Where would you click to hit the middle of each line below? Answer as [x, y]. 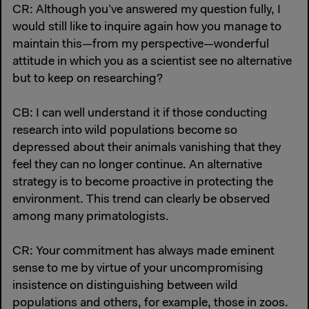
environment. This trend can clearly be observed [141, 200]
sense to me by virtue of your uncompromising [138, 269]
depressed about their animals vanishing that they [147, 148]
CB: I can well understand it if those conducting [140, 113]
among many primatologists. [91, 217]
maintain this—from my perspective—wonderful [141, 44]
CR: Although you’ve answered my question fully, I [147, 10]
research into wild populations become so [125, 131]
